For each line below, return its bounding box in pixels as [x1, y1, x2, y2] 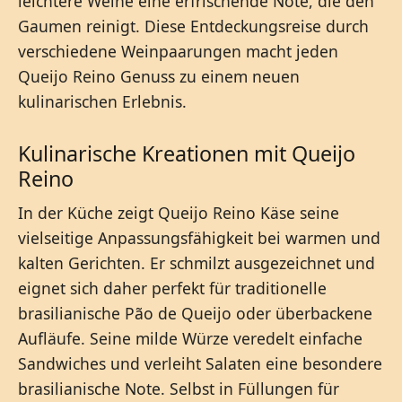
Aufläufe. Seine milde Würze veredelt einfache [18, 328, 363, 350]
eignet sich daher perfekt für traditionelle [18, 277, 327, 300]
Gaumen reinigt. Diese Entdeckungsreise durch [18, 15, 369, 38]
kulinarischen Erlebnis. [18, 91, 187, 113]
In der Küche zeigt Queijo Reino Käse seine [18, 202, 339, 224]
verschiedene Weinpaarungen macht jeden [18, 40, 338, 63]
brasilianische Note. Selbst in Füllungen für [18, 378, 339, 400]
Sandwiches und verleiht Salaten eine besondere [18, 353, 382, 375]
